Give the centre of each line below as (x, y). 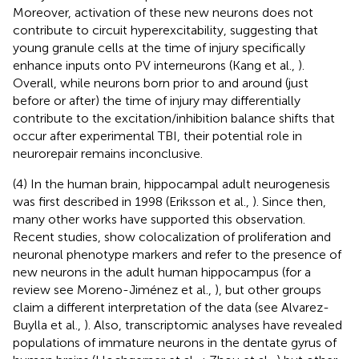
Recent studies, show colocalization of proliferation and (172, 236)
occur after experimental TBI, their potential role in (157, 135)
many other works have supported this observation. (159, 219)
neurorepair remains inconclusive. (108, 153)
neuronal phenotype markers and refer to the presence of (177, 254)
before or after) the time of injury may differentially (157, 100)
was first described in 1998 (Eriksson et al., (133, 201)
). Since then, (289, 201)
